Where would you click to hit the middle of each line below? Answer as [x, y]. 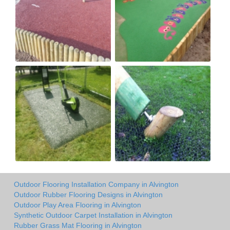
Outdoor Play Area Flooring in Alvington [78, 205]
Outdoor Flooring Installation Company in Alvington [96, 184]
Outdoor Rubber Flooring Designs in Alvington [88, 194]
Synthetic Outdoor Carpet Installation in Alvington [93, 215]
